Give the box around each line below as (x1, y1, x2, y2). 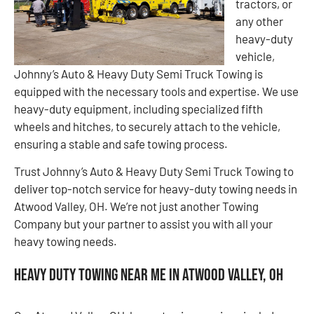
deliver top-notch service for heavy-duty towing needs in (14, 182, 297, 196)
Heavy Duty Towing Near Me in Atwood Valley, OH (14, 265, 283, 286)
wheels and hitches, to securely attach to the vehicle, (14, 118, 280, 133)
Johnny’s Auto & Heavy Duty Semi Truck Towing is (14, 66, 263, 81)
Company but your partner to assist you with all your (14, 217, 273, 231)
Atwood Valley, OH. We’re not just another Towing (14, 199, 259, 213)
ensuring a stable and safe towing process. (14, 136, 228, 151)
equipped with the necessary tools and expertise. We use (14, 83, 299, 98)
